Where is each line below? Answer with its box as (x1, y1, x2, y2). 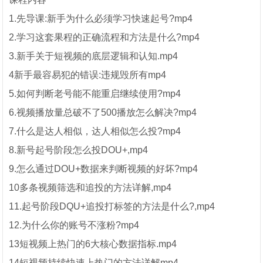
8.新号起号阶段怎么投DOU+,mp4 (9, 145, 149, 155)
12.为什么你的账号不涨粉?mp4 (9, 220, 140, 230)
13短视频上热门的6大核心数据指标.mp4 (9, 239, 177, 249)
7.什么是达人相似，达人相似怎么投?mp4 (9, 126, 181, 136)
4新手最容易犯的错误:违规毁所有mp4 (9, 70, 167, 80)
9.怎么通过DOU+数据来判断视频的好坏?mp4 (9, 164, 198, 174)
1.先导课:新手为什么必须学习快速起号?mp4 (9, 14, 193, 23)
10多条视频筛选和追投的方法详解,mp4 (9, 183, 172, 193)
